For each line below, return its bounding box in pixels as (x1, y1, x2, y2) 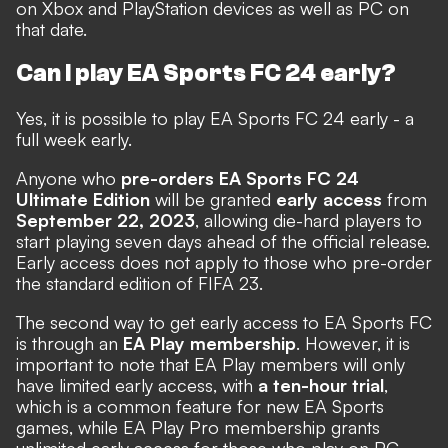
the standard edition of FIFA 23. (16, 272, 263, 295)
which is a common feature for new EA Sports (16, 395, 384, 418)
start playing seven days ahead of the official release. (16, 230, 430, 253)
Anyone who (16, 167, 121, 190)
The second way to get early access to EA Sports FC (16, 311, 432, 334)
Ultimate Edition (16, 188, 150, 211)
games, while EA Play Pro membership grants (16, 416, 380, 439)
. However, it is (296, 332, 410, 355)
